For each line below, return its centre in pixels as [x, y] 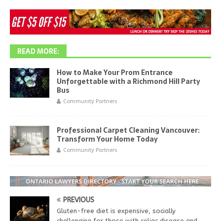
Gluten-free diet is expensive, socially [116, 211]
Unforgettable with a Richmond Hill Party [129, 81]
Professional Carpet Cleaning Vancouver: [128, 130]
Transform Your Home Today [107, 139]
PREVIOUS [79, 200]
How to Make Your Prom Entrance [115, 72]
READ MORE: [38, 51]
